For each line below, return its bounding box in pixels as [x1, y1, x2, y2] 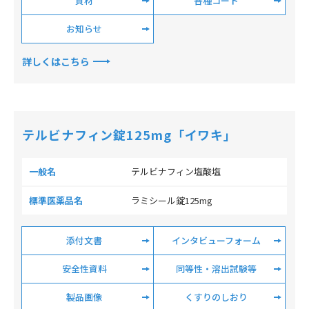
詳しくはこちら [22, 54, 90, 68]
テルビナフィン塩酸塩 [131, 165, 221, 178]
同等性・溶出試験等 [175, 262, 257, 275]
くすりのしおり [184, 290, 248, 303]
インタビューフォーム [171, 234, 261, 247]
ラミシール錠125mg [131, 194, 212, 207]
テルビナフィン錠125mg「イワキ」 [22, 126, 237, 143]
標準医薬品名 [29, 194, 83, 207]
